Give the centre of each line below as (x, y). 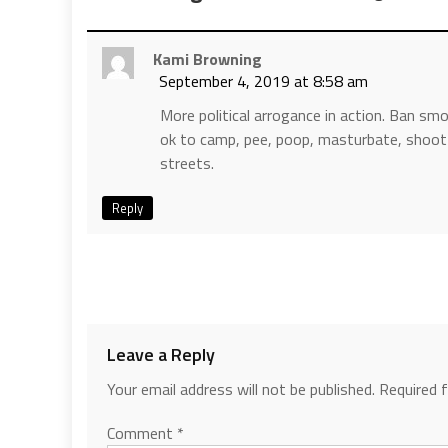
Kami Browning (207, 58)
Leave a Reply (161, 354)
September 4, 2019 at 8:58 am (263, 80)
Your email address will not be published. (241, 388)
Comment (142, 432)
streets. (187, 162)
